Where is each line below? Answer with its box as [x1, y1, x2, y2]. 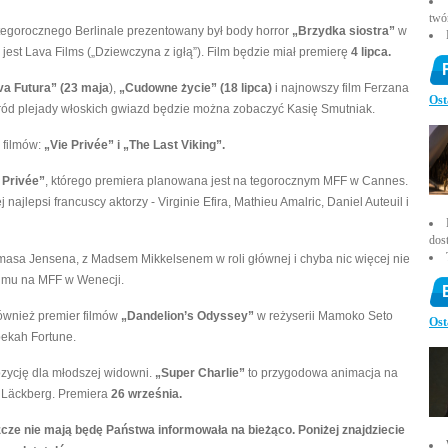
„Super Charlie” [155, 366, 245, 380]
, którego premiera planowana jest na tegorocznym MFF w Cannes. [45, 174, 408, 188]
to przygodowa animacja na [245, 366, 398, 380]
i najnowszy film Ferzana [272, 81, 409, 95]
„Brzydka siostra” [292, 24, 395, 38]
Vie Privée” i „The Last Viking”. [50, 138, 225, 152]
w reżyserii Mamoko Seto [254, 309, 393, 323]
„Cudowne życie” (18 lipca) [119, 81, 272, 95]
